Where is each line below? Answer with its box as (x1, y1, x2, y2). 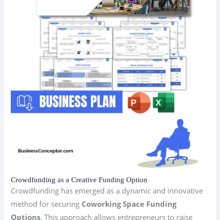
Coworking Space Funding (82, 198, 177, 209)
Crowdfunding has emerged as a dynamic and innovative (11, 185, 203, 195)
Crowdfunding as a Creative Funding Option (11, 175, 148, 184)
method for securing (11, 198, 82, 209)
